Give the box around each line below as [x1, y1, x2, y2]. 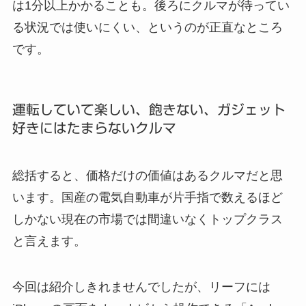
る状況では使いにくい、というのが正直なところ [12, 20, 283, 35]
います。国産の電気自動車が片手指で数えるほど [12, 190, 283, 204]
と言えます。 [12, 234, 86, 248]
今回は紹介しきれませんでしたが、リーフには [12, 280, 270, 294]
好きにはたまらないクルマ [12, 122, 176, 135]
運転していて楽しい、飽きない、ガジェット [12, 103, 286, 117]
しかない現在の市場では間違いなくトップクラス [12, 212, 283, 226]
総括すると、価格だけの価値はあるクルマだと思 [12, 168, 283, 182]
